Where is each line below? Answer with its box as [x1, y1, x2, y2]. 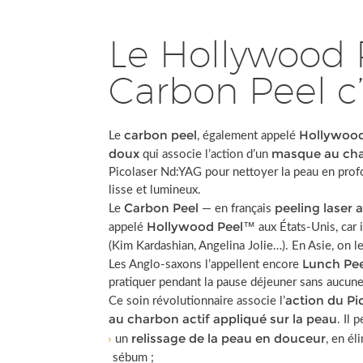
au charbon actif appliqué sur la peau [109, 311, 338, 327]
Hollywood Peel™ [147, 219, 256, 234]
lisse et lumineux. [109, 184, 202, 196]
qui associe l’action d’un [139, 148, 272, 160]
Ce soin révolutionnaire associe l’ [109, 295, 286, 307]
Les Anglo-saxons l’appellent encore [109, 258, 303, 271]
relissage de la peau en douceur [131, 331, 327, 346]
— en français [199, 203, 275, 215]
